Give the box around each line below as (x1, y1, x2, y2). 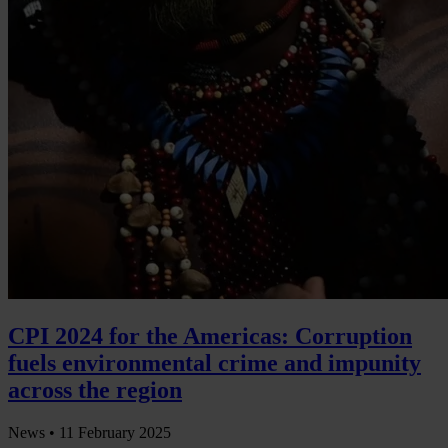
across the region (8, 376, 182, 403)
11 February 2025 (59, 423, 171, 441)
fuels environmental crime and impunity (8, 349, 421, 376)
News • (8, 423, 59, 441)
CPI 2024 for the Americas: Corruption (8, 322, 412, 349)
